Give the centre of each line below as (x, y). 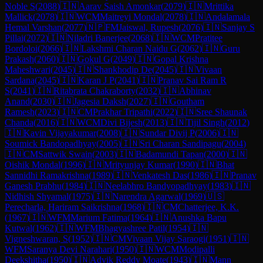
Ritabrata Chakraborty (95, 90)
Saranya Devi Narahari (70, 249)
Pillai (14, 38)
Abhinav (195, 90)
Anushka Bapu (199, 217)
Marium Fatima (99, 217)
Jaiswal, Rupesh (149, 27)
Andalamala (228, 16)
